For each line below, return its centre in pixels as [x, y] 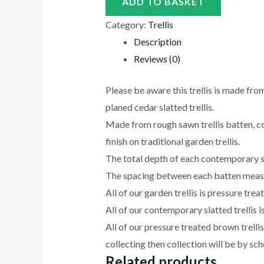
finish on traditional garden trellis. [172, 141]
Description [157, 41]
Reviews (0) [157, 58]
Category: [126, 24]
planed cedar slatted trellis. [159, 107]
